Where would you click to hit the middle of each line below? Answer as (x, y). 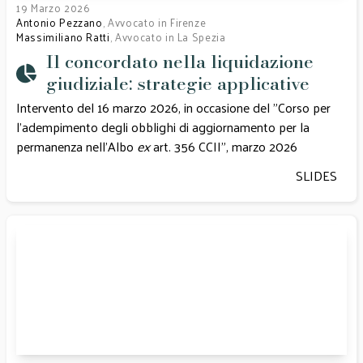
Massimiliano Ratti (63, 37)
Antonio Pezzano (60, 22)
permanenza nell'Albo (77, 146)
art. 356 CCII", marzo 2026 (227, 146)
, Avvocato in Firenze (154, 22)
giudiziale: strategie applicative (178, 83)
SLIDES (316, 175)
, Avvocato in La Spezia (168, 37)
